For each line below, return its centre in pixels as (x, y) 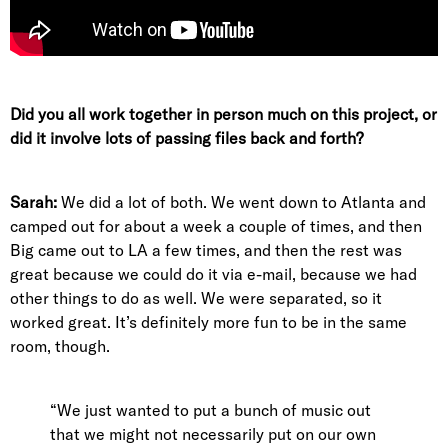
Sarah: (33, 202)
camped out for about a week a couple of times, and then (216, 226)
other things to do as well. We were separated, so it (196, 298)
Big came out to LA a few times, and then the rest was (206, 250)
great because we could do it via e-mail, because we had (213, 274)
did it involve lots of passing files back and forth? (186, 138)
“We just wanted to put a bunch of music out (210, 410)
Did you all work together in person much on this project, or (223, 114)
